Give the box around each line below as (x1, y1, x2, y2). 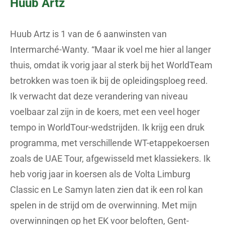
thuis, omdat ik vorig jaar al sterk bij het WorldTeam (10, 60, 212, 71)
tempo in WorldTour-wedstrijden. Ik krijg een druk (10, 122, 204, 133)
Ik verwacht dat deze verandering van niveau (10, 91, 188, 102)
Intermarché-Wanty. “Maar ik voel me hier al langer (10, 44, 211, 55)
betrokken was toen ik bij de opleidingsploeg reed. (10, 75, 208, 86)
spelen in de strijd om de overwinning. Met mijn (10, 200, 197, 211)
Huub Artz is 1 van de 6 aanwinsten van (10, 29, 167, 40)
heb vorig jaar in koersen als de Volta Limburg (10, 169, 190, 180)
